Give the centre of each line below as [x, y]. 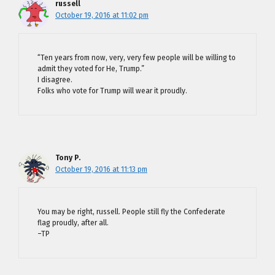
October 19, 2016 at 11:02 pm [102, 15]
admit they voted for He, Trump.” [91, 69]
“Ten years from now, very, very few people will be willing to [137, 58]
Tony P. [68, 158]
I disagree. [55, 80]
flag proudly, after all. [73, 223]
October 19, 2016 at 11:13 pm [101, 169]
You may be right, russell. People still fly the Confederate [131, 212]
